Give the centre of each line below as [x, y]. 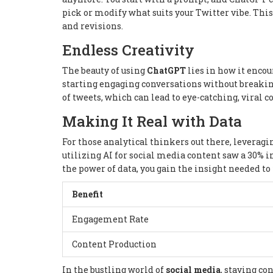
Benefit [87, 194]
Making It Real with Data [152, 121]
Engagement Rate [110, 219]
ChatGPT [166, 70]
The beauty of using [105, 70]
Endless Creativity [128, 50]
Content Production [114, 244]
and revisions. [93, 26]
